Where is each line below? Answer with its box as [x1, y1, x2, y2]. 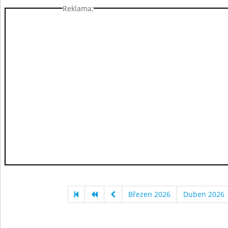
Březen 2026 [128, 189, 170, 199]
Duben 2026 [183, 189, 224, 199]
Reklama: [63, 3, 94, 13]
